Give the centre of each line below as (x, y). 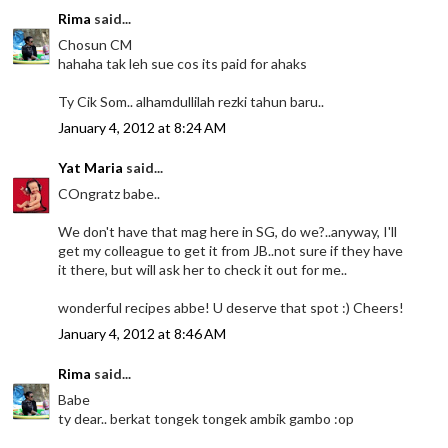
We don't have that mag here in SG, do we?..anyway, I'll (228, 231)
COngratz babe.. (109, 193)
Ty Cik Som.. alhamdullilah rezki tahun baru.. (191, 101)
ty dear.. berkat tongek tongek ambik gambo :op (206, 418)
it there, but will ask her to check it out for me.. (203, 269)
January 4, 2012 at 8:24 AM (142, 127)
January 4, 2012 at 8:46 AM (142, 333)
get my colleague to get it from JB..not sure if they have (231, 250)
